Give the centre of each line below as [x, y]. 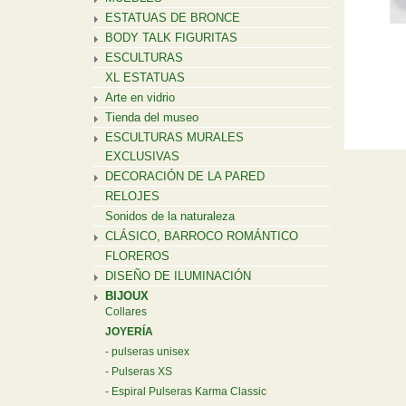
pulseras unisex [150, 352]
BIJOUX [127, 296]
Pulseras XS [142, 372]
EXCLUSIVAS [142, 156]
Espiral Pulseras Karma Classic [189, 391]
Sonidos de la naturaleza [170, 216]
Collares [126, 312]
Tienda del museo [152, 117]
